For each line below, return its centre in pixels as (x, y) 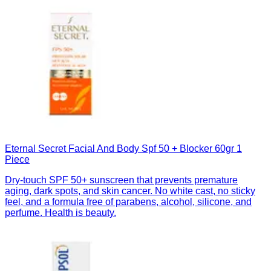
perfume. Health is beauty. (60, 213)
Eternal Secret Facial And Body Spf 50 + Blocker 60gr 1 (123, 149)
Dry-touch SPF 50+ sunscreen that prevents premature (121, 180)
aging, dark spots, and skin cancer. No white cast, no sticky (130, 191)
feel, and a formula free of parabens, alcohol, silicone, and (128, 202)
